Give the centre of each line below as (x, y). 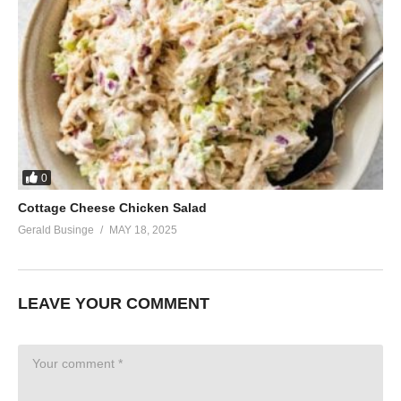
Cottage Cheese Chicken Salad (112, 208)
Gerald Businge (56, 230)
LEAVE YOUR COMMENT (114, 304)
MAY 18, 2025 (143, 230)
